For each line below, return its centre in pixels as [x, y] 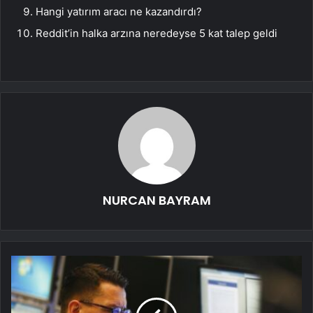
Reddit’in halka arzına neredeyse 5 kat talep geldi [156, 34]
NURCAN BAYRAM [156, 201]
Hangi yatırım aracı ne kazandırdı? [119, 12]
